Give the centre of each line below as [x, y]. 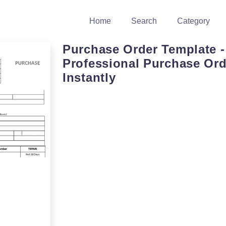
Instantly [89, 77]
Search [144, 21]
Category [193, 21]
